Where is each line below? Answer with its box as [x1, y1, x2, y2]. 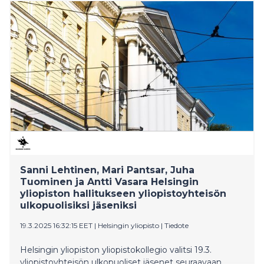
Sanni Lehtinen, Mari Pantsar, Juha [20, 164, 194, 176]
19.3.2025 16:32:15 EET [20, 220, 93, 230]
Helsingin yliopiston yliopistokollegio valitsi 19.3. [20, 244, 212, 255]
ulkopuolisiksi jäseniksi [20, 199, 137, 211]
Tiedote [164, 220, 189, 230]
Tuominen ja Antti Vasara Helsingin [20, 176, 199, 187]
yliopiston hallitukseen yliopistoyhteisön [20, 187, 226, 199]
